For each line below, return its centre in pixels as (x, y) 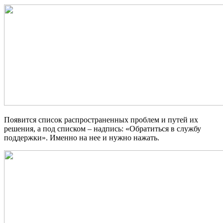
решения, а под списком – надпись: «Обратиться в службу (103, 129)
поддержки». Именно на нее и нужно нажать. (82, 138)
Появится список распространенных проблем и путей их (101, 120)
